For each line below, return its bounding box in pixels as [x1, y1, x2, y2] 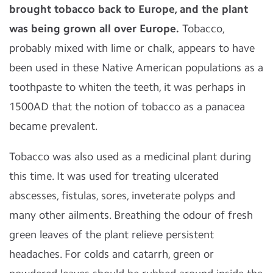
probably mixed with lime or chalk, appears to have [9, 41, 255, 55]
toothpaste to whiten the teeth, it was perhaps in [9, 80, 246, 94]
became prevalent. [9, 119, 98, 133]
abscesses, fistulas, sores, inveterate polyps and [9, 189, 235, 202]
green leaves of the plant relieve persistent [9, 228, 214, 241]
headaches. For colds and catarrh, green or [9, 247, 214, 261]
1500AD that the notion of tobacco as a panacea [9, 100, 245, 113]
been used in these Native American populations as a [9, 61, 263, 74]
